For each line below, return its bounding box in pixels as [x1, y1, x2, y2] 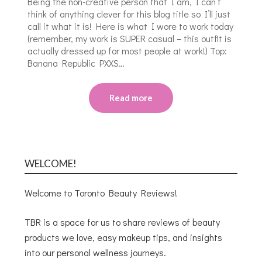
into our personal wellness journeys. [25, 246, 167, 258]
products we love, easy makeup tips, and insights [25, 230, 223, 243]
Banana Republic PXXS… [27, 56, 125, 69]
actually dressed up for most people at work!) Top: [27, 44, 230, 57]
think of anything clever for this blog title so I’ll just [27, 7, 231, 20]
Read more [109, 92, 153, 103]
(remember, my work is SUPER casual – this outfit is [27, 32, 232, 44]
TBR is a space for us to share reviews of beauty [25, 215, 220, 228]
